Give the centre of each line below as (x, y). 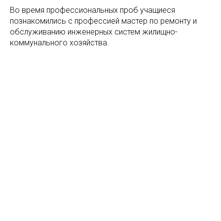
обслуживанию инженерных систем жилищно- (94, 32)
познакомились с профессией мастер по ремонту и (103, 21)
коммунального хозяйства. (59, 43)
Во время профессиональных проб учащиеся (92, 10)
